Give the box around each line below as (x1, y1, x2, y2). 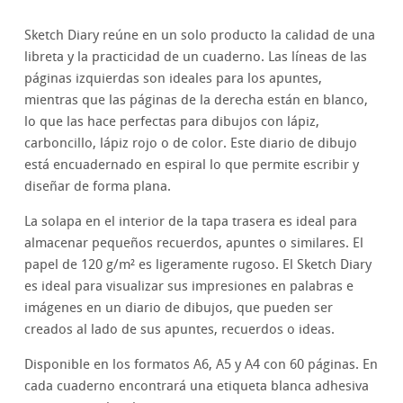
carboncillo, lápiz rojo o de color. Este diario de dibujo (24, 135, 358, 152)
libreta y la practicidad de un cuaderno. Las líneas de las (24, 49, 368, 66)
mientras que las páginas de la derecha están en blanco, (24, 92, 369, 109)
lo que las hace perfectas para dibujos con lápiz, (24, 113, 320, 130)
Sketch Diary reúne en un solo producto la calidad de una (24, 27, 376, 44)
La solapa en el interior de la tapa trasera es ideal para (24, 213, 358, 230)
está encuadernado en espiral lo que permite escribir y (24, 157, 360, 174)
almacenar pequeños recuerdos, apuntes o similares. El (24, 235, 364, 252)
